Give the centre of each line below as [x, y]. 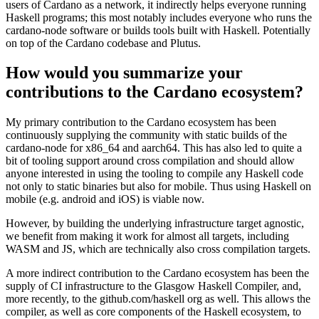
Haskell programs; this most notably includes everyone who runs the [159, 17]
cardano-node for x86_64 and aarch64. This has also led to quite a [154, 148]
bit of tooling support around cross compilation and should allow [150, 161]
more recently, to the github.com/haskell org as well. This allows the [158, 299]
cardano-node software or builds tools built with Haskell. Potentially [158, 30]
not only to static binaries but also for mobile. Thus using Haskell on [158, 187]
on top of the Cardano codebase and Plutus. [103, 43]
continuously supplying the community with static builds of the [146, 135]
